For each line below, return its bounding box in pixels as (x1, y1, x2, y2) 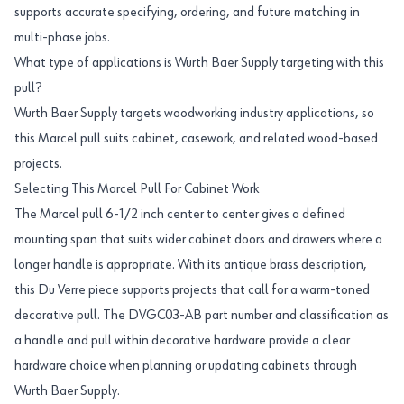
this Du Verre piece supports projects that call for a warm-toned (14, 283, 370, 298)
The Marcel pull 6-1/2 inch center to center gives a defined (14, 207, 345, 222)
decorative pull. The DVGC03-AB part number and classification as (14, 308, 389, 323)
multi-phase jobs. (14, 31, 110, 45)
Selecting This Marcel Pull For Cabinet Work (14, 182, 259, 197)
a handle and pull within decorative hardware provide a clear (14, 334, 350, 348)
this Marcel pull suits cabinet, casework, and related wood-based (14, 132, 378, 146)
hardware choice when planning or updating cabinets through (14, 359, 357, 373)
